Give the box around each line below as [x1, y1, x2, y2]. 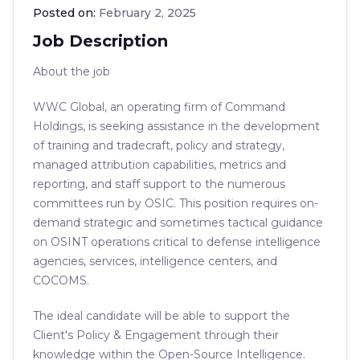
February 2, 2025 [99, 6, 196, 20]
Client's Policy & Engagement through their [33, 328, 279, 342]
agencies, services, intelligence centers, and [33, 254, 277, 268]
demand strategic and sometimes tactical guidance [33, 215, 323, 230]
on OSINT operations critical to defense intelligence [33, 235, 321, 249]
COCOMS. [33, 273, 89, 288]
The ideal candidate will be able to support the [33, 309, 290, 323]
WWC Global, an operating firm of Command [33, 100, 285, 114]
